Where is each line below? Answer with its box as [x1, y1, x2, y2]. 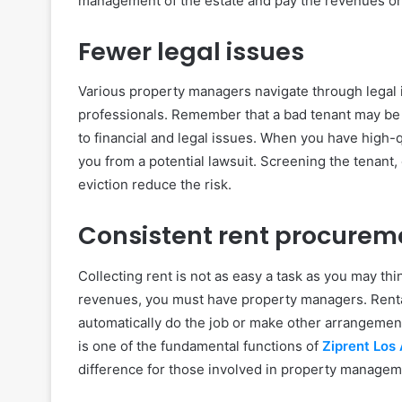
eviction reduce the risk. [78, 176, 232, 194]
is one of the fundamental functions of [78, 336, 322, 354]
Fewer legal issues [78, 34, 304, 68]
